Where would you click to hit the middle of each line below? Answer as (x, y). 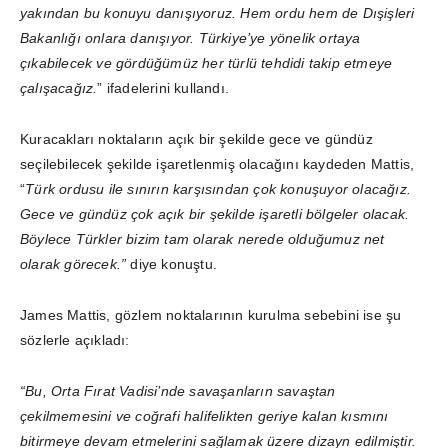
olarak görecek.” (73, 263)
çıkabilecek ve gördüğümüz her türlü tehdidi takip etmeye (206, 62)
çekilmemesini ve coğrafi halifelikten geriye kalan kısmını (204, 415)
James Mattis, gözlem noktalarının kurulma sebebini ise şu (211, 314)
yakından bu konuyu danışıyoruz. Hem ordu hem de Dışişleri (217, 12)
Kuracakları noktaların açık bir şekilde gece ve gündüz (196, 138)
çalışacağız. (59, 87)
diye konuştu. (172, 263)
